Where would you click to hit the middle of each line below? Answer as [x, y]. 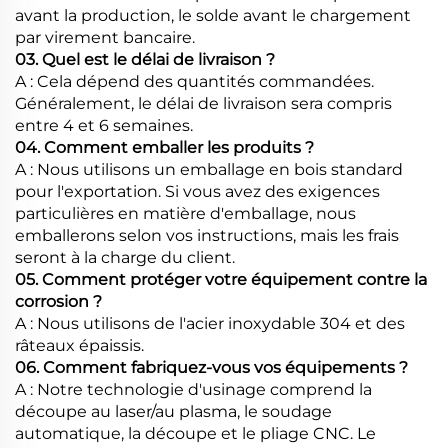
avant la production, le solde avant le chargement [213, 15]
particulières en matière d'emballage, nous [185, 213]
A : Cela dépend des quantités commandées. [194, 81]
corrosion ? [58, 301]
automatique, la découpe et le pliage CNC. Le [195, 433]
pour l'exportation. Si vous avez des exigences [197, 191]
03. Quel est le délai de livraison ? [145, 59]
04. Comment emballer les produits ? [164, 147]
